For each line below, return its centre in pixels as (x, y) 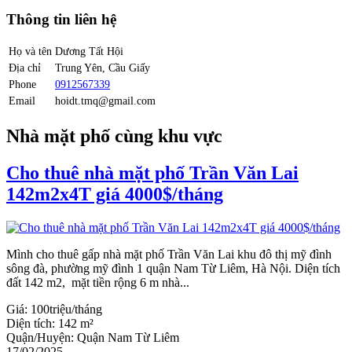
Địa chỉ (25, 68)
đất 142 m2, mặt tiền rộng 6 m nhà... (98, 282)
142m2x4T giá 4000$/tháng (115, 194)
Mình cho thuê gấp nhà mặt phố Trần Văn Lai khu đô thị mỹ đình (169, 254)
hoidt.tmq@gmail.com (105, 101)
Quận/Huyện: (42, 337)
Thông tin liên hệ (61, 19)
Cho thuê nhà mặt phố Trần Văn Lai (152, 173)
